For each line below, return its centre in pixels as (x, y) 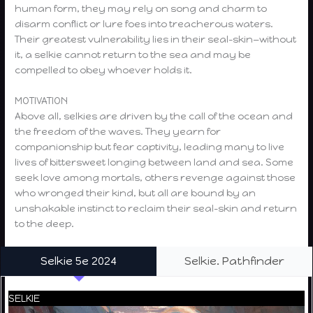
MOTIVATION (42, 100)
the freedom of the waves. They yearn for (118, 131)
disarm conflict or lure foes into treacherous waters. (144, 23)
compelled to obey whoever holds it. (104, 70)
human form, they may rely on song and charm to (141, 8)
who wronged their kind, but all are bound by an (136, 192)
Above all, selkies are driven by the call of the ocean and (154, 116)
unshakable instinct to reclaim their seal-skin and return (156, 208)
